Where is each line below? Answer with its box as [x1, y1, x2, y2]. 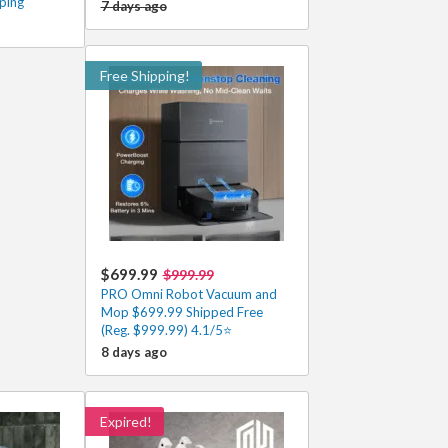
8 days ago [100, 344, 167, 360]
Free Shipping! [99, 67, 190, 84]
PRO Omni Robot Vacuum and [100, 286, 277, 302]
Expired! [99, 413, 152, 430]
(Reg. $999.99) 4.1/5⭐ [100, 322, 232, 338]
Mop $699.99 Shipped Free [100, 304, 263, 320]
